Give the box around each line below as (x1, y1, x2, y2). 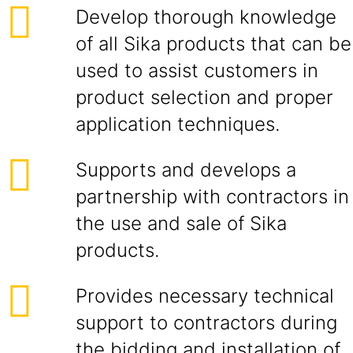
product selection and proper (76, 86, 333, 109)
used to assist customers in (76, 59, 318, 82)
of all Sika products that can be (76, 32, 351, 55)
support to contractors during (76, 311, 337, 334)
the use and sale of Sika (76, 212, 287, 235)
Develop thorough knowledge (76, 6, 336, 28)
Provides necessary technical (76, 284, 334, 307)
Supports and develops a (76, 158, 296, 181)
